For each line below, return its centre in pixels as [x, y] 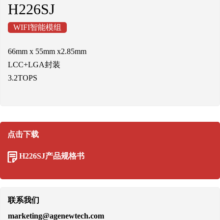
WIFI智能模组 [37, 27]
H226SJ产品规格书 [52, 156]
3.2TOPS [23, 78]
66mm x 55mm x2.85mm [47, 51]
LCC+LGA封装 [34, 65]
